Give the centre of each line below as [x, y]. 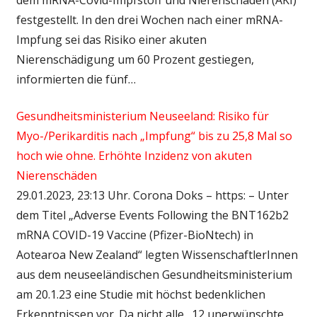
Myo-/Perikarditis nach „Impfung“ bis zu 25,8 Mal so [154, 136]
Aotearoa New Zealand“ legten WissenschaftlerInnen [157, 254]
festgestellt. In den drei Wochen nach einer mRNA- [149, 19]
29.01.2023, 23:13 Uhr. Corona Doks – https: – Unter [152, 195]
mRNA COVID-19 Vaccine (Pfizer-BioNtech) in [134, 235]
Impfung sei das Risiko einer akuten [111, 39]
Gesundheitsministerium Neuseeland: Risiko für [142, 116]
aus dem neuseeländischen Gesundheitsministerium [154, 274]
